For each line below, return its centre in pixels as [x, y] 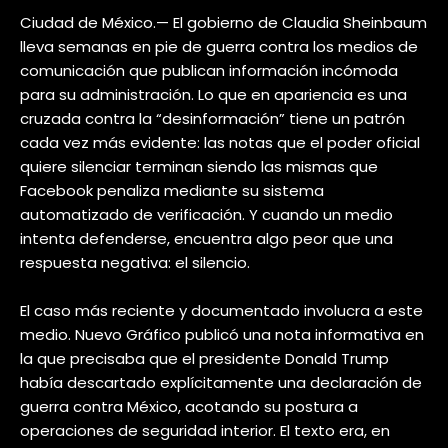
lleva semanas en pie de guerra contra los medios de [219, 46]
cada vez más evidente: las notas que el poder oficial [220, 142]
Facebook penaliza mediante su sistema [172, 190]
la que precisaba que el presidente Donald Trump [204, 358]
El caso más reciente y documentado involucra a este [221, 310]
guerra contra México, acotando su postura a [189, 406]
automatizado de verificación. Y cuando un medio [206, 214]
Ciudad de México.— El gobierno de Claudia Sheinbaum [223, 22]
